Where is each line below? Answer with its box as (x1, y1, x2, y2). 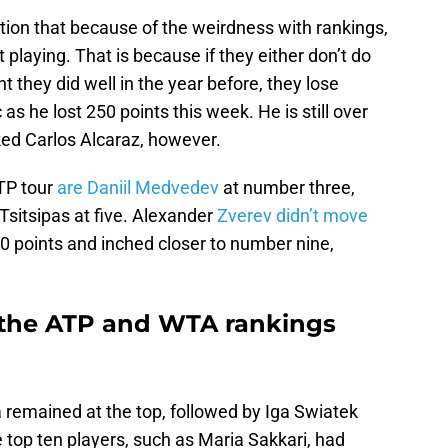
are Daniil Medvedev (57, 177, 219, 199)
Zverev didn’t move (217, 205, 368, 227)
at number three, (219, 177, 355, 199)
